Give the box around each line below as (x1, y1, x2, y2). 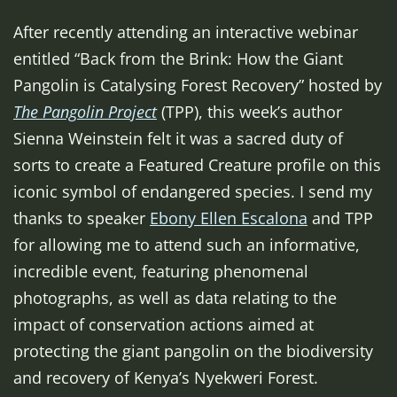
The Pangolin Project (13, 101, 157, 123)
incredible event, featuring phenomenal (13, 261, 308, 283)
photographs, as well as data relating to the (13, 287, 337, 309)
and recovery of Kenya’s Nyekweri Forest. (13, 367, 318, 389)
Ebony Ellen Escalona (150, 207, 307, 230)
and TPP (307, 207, 373, 230)
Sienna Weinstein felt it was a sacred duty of (13, 128, 343, 150)
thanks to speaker (13, 207, 150, 230)
